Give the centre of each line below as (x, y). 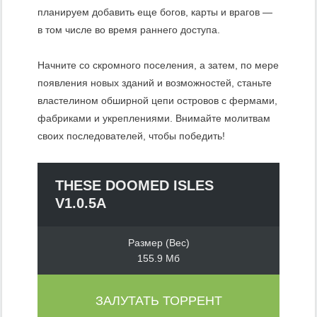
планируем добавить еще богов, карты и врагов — (155, 12)
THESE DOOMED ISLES (134, 186)
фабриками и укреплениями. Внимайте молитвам (154, 119)
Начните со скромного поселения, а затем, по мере (158, 65)
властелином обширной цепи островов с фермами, (157, 101)
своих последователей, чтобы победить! (131, 136)
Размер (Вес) (158, 243)
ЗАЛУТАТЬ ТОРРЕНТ (158, 301)
